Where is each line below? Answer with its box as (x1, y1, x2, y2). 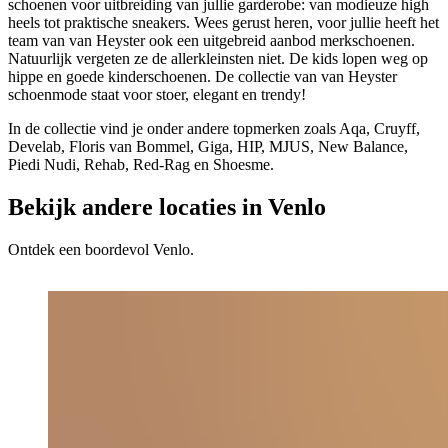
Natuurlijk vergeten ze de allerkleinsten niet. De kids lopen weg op (8, 49, 428, 67)
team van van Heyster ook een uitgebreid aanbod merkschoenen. (8, 31, 415, 49)
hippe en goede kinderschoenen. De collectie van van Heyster (8, 67, 397, 85)
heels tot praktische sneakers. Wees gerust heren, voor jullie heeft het (8, 13, 439, 31)
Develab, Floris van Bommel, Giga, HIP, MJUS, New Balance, (8, 137, 408, 155)
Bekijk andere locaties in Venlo (8, 193, 326, 220)
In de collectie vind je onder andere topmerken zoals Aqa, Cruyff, (8, 119, 420, 137)
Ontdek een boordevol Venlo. (8, 240, 194, 258)
